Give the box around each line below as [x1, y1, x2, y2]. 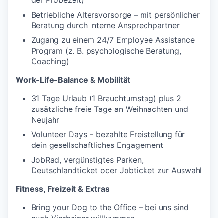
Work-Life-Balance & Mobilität [16, 75, 130, 85]
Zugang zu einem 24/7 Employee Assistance [31, 35, 195, 45]
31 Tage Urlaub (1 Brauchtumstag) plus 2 [31, 93, 181, 104]
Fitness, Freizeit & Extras [16, 184, 109, 194]
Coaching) [31, 56, 69, 67]
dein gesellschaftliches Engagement [31, 140, 163, 150]
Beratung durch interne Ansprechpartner [31, 20, 180, 31]
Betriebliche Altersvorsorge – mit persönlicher [31, 10, 200, 20]
